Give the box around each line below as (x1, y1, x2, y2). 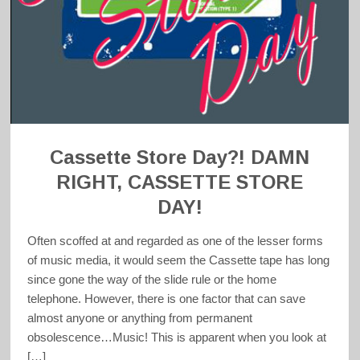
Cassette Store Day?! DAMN (50, 145, 310, 168)
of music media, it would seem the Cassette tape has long (27, 252, 330, 267)
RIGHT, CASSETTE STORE (56, 170, 304, 193)
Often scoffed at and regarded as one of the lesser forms (27, 233, 324, 247)
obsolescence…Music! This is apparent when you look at (27, 329, 327, 344)
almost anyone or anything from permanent (27, 310, 253, 325)
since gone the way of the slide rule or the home (27, 272, 277, 286)
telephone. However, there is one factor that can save (27, 291, 306, 305)
